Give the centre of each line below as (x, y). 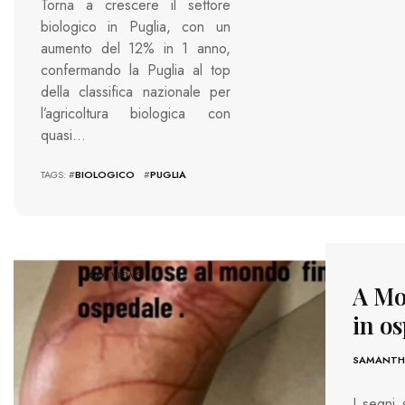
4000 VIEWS (113, 274)
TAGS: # (58, 175)
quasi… (63, 136)
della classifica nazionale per (136, 92)
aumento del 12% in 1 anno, (136, 49)
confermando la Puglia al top (136, 71)
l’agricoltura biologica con (136, 114)
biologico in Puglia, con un (136, 27)
